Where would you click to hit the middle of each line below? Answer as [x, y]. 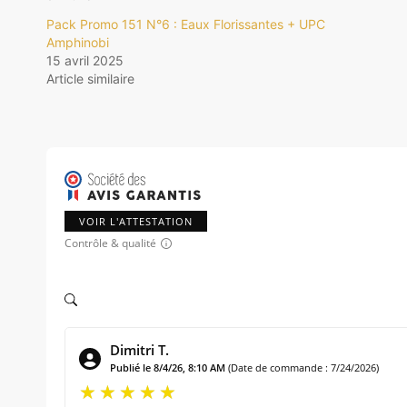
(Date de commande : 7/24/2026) [303, 368]
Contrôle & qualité [110, 243]
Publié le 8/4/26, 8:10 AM [168, 368]
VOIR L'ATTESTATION [136, 222]
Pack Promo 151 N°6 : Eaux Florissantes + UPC [186, 25]
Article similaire [90, 79]
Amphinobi [78, 43]
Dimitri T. [139, 350]
